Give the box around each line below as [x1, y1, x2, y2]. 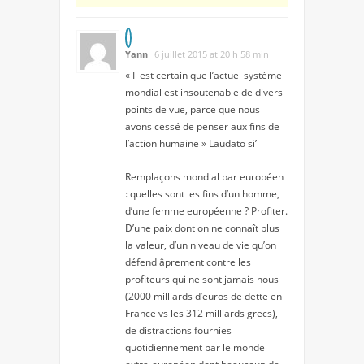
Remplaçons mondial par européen [125, 169, 284, 184]
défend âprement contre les [125, 254, 251, 269]
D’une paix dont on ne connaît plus [125, 220, 279, 235]
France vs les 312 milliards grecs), [125, 305, 278, 320]
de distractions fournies [125, 323, 232, 337]
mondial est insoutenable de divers [125, 84, 283, 99]
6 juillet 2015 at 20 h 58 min [154, 47, 269, 60]
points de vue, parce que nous [125, 102, 260, 116]
